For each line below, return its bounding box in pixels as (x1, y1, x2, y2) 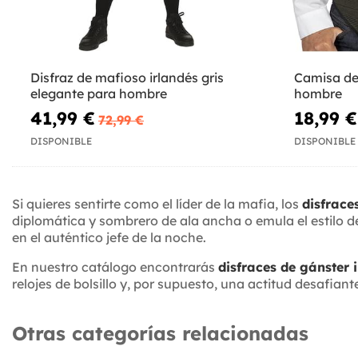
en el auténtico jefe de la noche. (12, 229, 206, 245)
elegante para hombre (30, 86, 167, 102)
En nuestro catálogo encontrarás (12, 258, 218, 275)
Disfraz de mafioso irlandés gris (30, 70, 224, 86)
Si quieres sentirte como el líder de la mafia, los (12, 195, 302, 212)
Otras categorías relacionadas (12, 320, 308, 345)
